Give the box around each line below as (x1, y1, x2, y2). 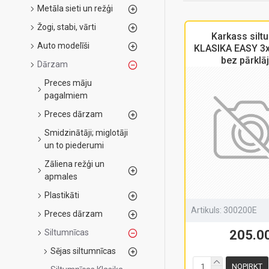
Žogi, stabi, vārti (37, 22, 96, 32)
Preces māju (44, 78, 92, 88)
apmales (44, 172, 77, 181)
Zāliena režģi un (44, 159, 104, 169)
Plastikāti (44, 190, 79, 200)
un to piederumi (44, 141, 104, 150)
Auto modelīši (37, 41, 89, 50)
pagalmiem (44, 91, 88, 100)
